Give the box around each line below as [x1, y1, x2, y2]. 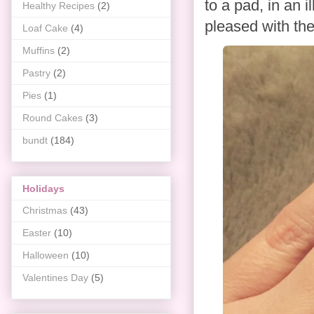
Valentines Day [22, 271, 88, 283]
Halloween [22, 249, 69, 261]
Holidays [22, 182, 64, 194]
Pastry [22, 67, 50, 79]
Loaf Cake [22, 22, 68, 34]
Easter [22, 226, 51, 238]
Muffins [22, 45, 55, 57]
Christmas [22, 204, 67, 216]
